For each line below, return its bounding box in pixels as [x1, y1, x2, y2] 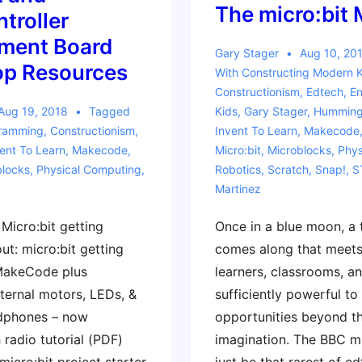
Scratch [267, 162, 309, 176]
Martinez [214, 182, 261, 196]
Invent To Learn [214, 124, 297, 137]
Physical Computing [36, 162, 141, 176]
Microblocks [267, 143, 331, 157]
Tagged [88, 104, 130, 118]
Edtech [305, 85, 343, 99]
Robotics [214, 162, 261, 176]
